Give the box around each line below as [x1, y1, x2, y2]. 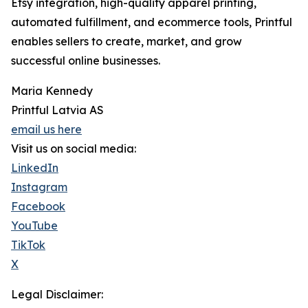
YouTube [11, 219, 58, 233]
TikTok [11, 238, 45, 252]
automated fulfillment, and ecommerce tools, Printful [11, 15, 292, 30]
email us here [11, 122, 82, 137]
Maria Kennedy [11, 84, 93, 98]
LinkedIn [11, 161, 58, 175]
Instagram [11, 180, 67, 195]
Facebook [11, 199, 65, 214]
